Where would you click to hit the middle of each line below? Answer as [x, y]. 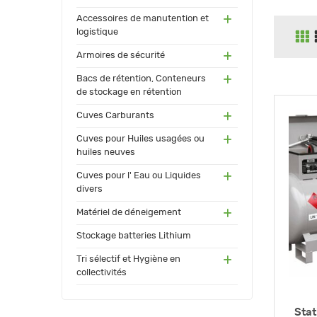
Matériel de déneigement [129, 213]
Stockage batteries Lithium [134, 236]
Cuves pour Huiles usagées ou [140, 139]
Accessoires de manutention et [143, 19]
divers [90, 190]
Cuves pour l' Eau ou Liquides [139, 176]
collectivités [102, 273]
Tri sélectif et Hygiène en [128, 260]
